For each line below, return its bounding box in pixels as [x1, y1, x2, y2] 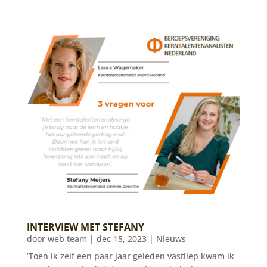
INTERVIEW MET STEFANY [26, 221, 144, 234]
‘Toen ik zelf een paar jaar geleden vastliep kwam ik [26, 250, 234, 262]
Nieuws [156, 233, 186, 245]
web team [47, 233, 87, 245]
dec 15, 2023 [96, 233, 147, 245]
